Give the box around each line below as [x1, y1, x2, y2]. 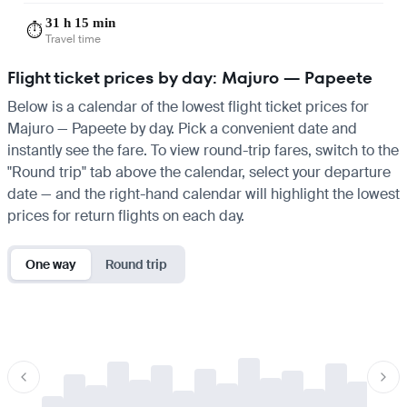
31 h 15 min [45, 15, 115, 30]
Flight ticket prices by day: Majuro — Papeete [7, 65, 372, 89]
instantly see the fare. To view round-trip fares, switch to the [7, 140, 399, 160]
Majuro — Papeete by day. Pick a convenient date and [7, 118, 357, 138]
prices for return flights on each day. [7, 205, 244, 225]
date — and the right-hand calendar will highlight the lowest [7, 184, 400, 203]
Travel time [45, 31, 101, 46]
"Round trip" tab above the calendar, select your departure [7, 162, 391, 182]
